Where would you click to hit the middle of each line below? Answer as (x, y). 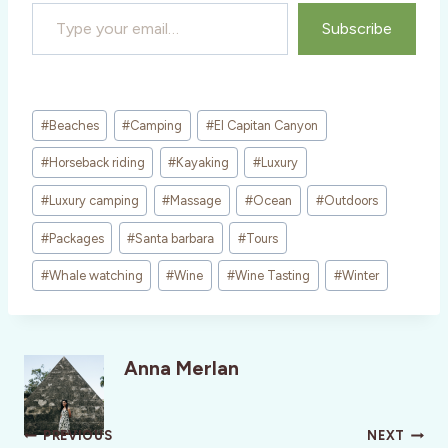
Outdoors (350, 200)
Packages (76, 238)
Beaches (73, 125)
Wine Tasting (273, 276)
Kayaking (203, 163)
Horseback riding (96, 163)
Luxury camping (93, 200)
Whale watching (95, 276)
